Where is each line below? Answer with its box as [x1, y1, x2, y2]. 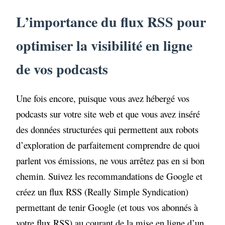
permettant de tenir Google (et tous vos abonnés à [16, 200, 198, 213]
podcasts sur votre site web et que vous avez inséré [16, 107, 200, 120]
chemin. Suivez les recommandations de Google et [16, 169, 203, 182]
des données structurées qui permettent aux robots [16, 123, 199, 136]
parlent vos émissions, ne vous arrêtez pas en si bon [16, 154, 205, 167]
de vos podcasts [16, 58, 108, 79]
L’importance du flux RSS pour [16, 11, 206, 32]
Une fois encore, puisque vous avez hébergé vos [16, 91, 190, 104]
